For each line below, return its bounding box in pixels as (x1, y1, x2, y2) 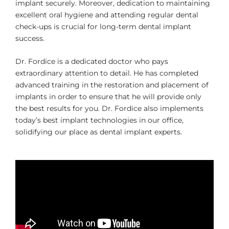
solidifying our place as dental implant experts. (15, 127, 182, 137)
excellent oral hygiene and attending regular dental (15, 10, 198, 19)
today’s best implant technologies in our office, (15, 116, 184, 125)
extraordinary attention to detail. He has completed (15, 68, 198, 78)
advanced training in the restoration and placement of (15, 80, 209, 90)
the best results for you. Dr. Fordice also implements (15, 104, 203, 113)
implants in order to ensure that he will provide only (15, 92, 201, 102)
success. (15, 33, 44, 43)
